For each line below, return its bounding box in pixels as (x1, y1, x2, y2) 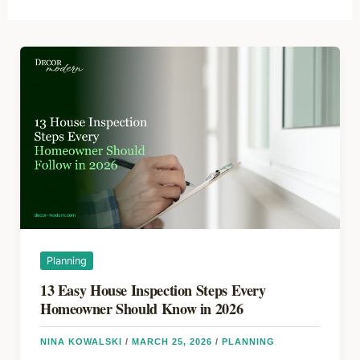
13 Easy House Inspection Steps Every (39, 279, 266, 301)
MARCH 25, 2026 (131, 336, 215, 346)
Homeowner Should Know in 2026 (39, 297, 243, 319)
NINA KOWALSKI (39, 336, 125, 346)
